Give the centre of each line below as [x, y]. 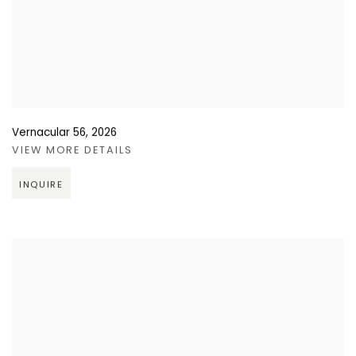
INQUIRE [41, 186]
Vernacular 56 [49, 133]
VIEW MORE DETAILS [72, 151]
